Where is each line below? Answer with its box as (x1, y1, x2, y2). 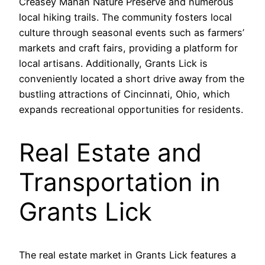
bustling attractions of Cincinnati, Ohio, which (19, 88, 230, 101)
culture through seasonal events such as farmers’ (19, 27, 244, 39)
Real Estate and (19, 137, 202, 168)
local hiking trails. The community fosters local (19, 11, 232, 24)
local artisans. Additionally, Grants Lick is (19, 57, 208, 70)
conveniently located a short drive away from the (19, 73, 244, 85)
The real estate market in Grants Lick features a (19, 249, 236, 261)
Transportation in (19, 167, 221, 198)
